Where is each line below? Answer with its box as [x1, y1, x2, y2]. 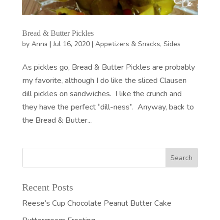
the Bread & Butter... [22, 114, 92, 126]
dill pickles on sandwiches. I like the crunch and [22, 88, 182, 99]
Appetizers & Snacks [95, 39, 160, 49]
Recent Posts [22, 181, 73, 192]
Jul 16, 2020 [53, 39, 90, 49]
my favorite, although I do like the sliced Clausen [22, 75, 187, 86]
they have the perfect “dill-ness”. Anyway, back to [22, 101, 194, 112]
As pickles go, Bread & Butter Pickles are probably [22, 61, 195, 73]
